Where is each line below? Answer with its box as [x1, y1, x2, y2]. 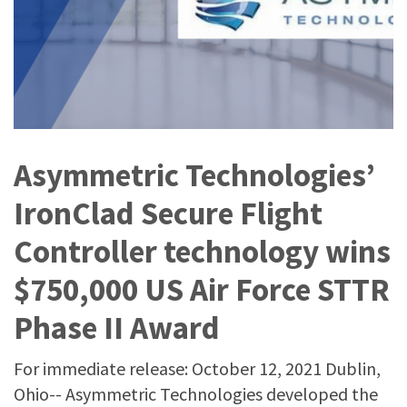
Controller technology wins [14, 232, 391, 272]
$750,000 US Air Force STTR [14, 270, 390, 310]
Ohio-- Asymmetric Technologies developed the [14, 382, 378, 405]
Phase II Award [14, 308, 220, 348]
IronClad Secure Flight [14, 194, 323, 233]
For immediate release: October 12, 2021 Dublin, [14, 357, 381, 380]
